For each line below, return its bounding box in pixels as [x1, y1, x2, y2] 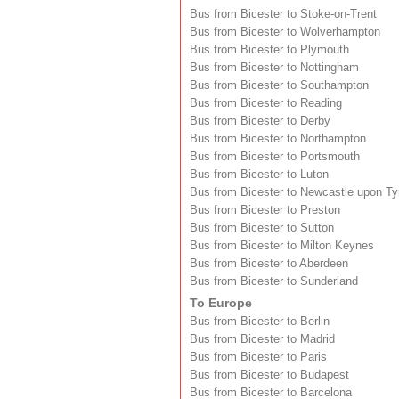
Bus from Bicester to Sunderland [190, 274, 358, 288]
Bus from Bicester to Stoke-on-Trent [190, 7, 377, 20]
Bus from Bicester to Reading [190, 96, 342, 110]
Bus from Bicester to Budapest [190, 368, 349, 381]
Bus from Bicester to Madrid [190, 332, 335, 346]
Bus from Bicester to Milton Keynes [190, 239, 374, 252]
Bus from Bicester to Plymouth [190, 43, 349, 56]
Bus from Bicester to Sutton [190, 221, 334, 234]
